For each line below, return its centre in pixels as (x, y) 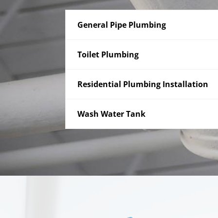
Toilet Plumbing (108, 55)
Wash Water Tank (112, 114)
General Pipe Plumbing (122, 25)
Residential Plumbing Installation (143, 84)
